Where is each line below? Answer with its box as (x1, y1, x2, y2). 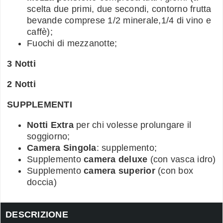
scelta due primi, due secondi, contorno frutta (27, 3, 212, 14)
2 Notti (7, 79, 36, 89)
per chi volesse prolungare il (73, 119, 192, 130)
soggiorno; (27, 131, 70, 141)
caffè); (27, 26, 53, 37)
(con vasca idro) (147, 154, 216, 164)
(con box (155, 165, 193, 176)
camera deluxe (84, 154, 148, 164)
